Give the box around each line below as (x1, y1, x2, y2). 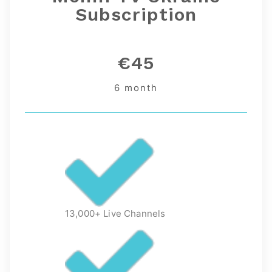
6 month (114, 82, 158, 94)
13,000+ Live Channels (65, 207, 166, 219)
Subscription (75, 4, 197, 25)
